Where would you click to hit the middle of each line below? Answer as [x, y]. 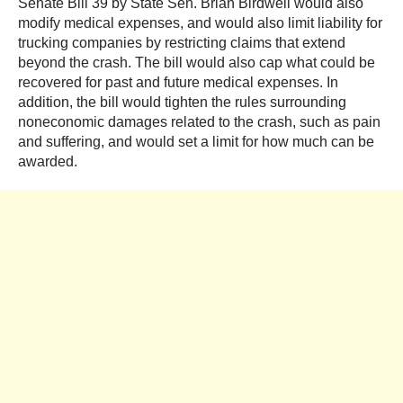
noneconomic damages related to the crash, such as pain [199, 122]
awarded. [49, 162]
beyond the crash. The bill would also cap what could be [197, 63]
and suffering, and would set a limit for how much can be [196, 142]
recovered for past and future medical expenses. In [178, 83]
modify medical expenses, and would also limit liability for [200, 23]
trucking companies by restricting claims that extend [182, 43]
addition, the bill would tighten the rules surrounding [182, 103]
